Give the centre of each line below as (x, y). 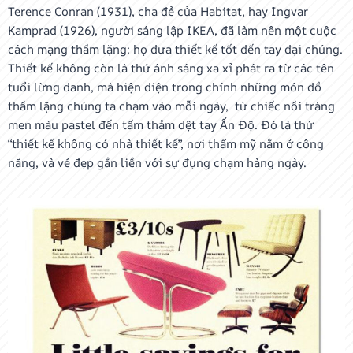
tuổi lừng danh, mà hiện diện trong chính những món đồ (165, 87)
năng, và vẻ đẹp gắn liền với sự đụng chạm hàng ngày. (157, 163)
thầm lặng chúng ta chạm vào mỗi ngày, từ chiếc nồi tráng (171, 106)
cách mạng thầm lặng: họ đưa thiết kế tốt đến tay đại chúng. (175, 49)
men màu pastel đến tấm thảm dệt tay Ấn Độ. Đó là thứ (161, 125)
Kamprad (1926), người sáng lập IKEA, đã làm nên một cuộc (172, 30)
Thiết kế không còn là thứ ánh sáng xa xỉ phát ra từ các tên (171, 68)
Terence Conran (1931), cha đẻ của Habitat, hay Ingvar (158, 11)
